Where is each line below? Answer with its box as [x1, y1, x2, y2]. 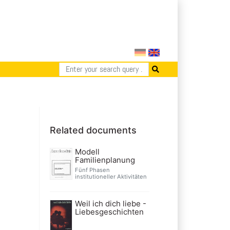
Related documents [50, 124, 137, 136]
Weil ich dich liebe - [74, 198, 146, 208]
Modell [74, 146, 100, 157]
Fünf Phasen [74, 166, 110, 174]
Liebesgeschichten [74, 206, 144, 217]
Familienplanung [74, 155, 135, 165]
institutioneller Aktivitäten [74, 172, 147, 180]
